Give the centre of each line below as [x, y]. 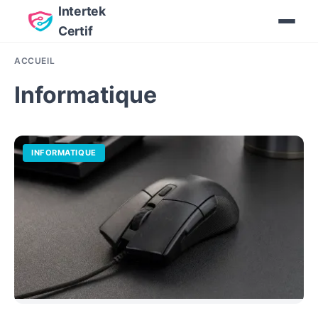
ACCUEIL [35, 61]
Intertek [82, 11]
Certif [76, 31]
